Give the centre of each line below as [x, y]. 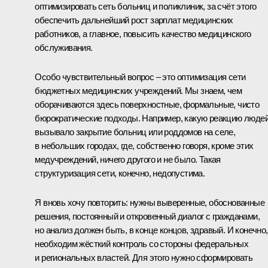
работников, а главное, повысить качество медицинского [143, 33]
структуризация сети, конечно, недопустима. [120, 173]
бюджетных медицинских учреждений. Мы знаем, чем [138, 90]
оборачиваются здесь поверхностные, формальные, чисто [147, 104]
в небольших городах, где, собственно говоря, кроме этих [144, 145]
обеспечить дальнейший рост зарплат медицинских [134, 20]
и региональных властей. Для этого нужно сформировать [144, 257]
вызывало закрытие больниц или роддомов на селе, [135, 132]
